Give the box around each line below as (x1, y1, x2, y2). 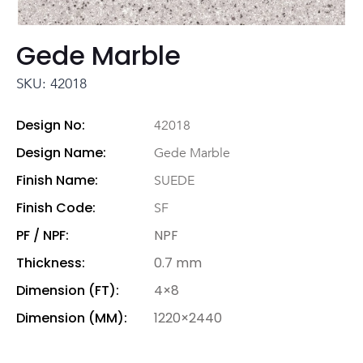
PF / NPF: (16, 226, 69, 246)
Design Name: (16, 143, 106, 163)
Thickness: (16, 254, 85, 273)
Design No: (16, 116, 85, 135)
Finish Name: (16, 171, 98, 190)
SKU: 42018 (16, 75, 87, 93)
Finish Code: (16, 199, 96, 218)
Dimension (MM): (16, 309, 127, 328)
